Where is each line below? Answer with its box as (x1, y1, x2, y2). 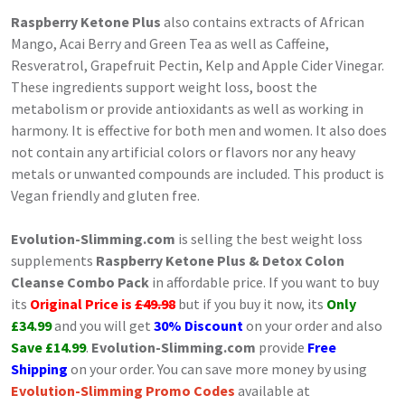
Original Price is (30, 295, 135, 313)
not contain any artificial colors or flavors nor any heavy (11, 143, 355, 161)
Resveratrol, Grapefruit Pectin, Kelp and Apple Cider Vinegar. (11, 56, 384, 74)
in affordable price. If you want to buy (149, 273, 379, 291)
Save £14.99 (11, 338, 86, 356)
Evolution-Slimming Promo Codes (11, 381, 235, 400)
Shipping (11, 360, 68, 378)
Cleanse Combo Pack (11, 273, 149, 291)
